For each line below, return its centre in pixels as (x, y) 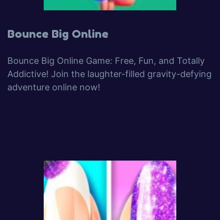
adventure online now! (54, 87)
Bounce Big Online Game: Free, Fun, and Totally (106, 61)
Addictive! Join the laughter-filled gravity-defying (110, 74)
